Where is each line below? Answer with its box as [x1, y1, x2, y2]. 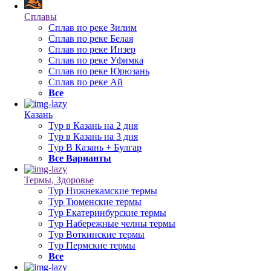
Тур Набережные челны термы [48, 218, 175, 229]
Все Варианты [48, 153, 111, 163]
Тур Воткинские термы [48, 229, 145, 240]
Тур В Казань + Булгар [48, 142, 142, 152]
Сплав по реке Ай [48, 77, 123, 87]
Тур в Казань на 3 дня [48, 131, 138, 142]
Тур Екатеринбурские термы [48, 207, 166, 218]
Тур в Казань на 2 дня [48, 120, 138, 131]
